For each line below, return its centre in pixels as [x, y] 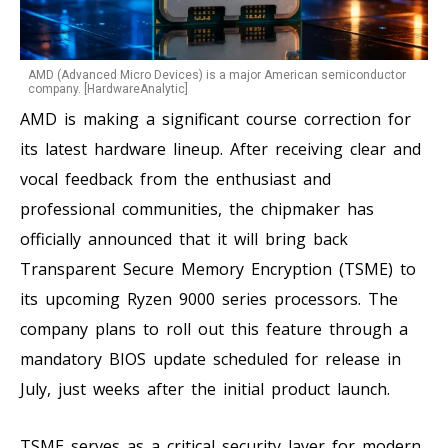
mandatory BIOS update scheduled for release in [210, 358]
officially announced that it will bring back [184, 238]
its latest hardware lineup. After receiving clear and [220, 148]
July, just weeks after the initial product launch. [205, 388]
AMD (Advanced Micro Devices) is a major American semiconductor [217, 74]
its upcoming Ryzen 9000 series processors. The [209, 298]
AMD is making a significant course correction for [215, 118]
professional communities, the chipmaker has [197, 208]
